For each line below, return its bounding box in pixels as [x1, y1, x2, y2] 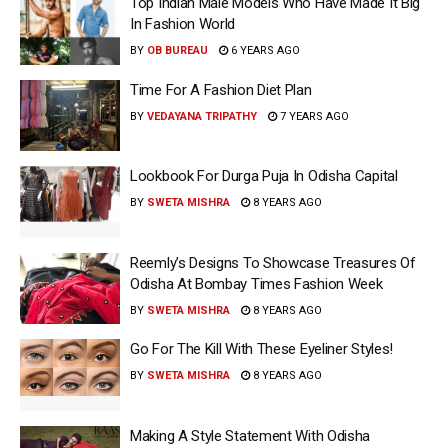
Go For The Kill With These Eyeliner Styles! [130, 340, 394, 358]
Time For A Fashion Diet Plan [130, 80, 312, 99]
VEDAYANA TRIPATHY [147, 109, 257, 123]
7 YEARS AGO [277, 109, 349, 123]
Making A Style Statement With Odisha [130, 426, 371, 445]
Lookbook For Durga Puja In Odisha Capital [130, 167, 398, 185]
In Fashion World [130, 15, 236, 33]
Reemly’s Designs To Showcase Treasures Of [130, 253, 416, 272]
